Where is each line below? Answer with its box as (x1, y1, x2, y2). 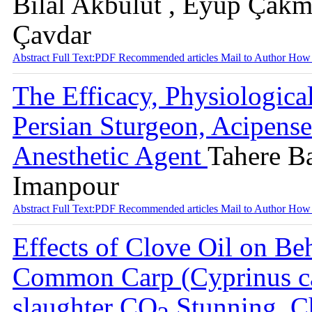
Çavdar (13, 19, 91, 49)
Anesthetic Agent (13, 141, 208, 171)
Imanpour (13, 171, 119, 201)
